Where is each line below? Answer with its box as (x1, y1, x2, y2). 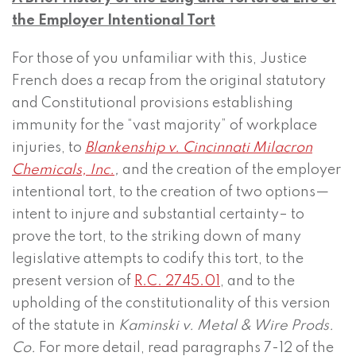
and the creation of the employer (119, 163, 341, 178)
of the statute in (12, 319, 118, 334)
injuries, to (12, 141, 85, 156)
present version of (12, 274, 134, 289)
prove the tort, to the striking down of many (12, 230, 301, 245)
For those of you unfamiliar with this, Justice (12, 52, 307, 67)
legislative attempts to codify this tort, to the (12, 252, 304, 267)
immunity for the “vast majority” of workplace (12, 118, 317, 133)
